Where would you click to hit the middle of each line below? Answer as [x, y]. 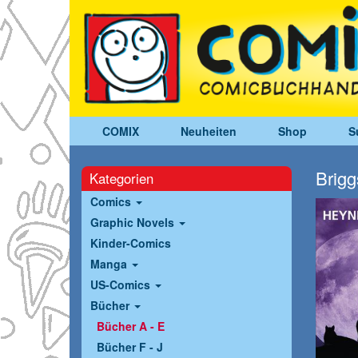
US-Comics [122, 285]
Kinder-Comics [131, 243]
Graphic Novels [134, 223]
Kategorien [121, 179]
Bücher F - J [130, 347]
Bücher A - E [131, 326]
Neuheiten [209, 131]
